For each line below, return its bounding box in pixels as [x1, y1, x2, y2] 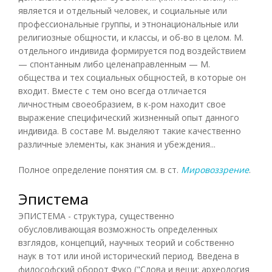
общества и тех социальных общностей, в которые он [18, 71, 246, 83]
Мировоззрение [181, 163, 249, 175]
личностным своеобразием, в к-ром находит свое [18, 98, 226, 110]
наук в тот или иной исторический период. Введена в [18, 250, 239, 262]
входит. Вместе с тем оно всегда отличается [18, 84, 206, 97]
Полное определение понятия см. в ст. [18, 163, 181, 175]
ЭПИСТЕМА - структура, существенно [18, 209, 174, 222]
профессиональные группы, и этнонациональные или [18, 18, 239, 30]
